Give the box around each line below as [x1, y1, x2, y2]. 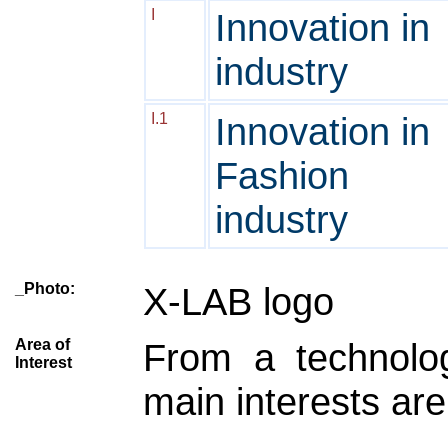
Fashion [215, 154, 349, 197]
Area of [15, 336, 70, 353]
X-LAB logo [143, 280, 334, 323]
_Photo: [15, 280, 75, 297]
